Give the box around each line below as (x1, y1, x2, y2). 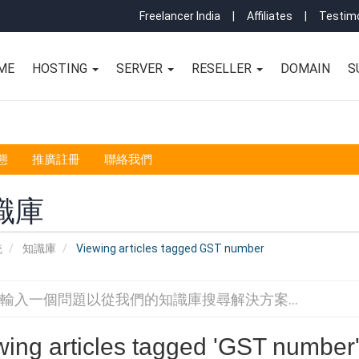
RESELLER (192, 61, 256, 76)
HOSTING (32, 61, 91, 76)
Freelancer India (139, 10, 220, 22)
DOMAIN (280, 61, 331, 76)
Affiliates (247, 10, 292, 22)
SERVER (116, 61, 167, 76)
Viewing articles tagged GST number (73, 242, 264, 255)
